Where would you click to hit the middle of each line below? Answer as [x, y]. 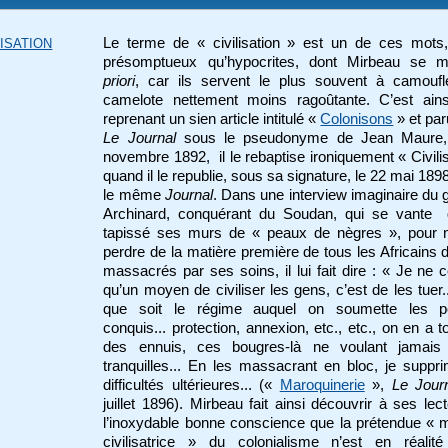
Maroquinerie [322, 384]
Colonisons [357, 118]
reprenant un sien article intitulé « [212, 118]
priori [119, 80]
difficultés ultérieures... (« [191, 384]
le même [134, 194]
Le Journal [139, 137]
